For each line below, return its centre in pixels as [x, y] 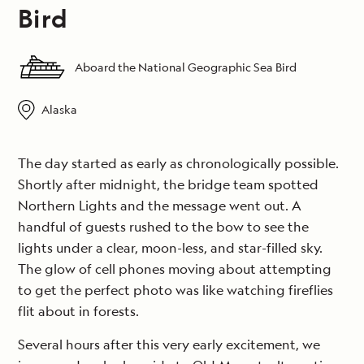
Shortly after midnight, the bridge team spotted [168, 185]
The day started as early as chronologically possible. [178, 164]
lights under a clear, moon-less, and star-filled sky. [170, 248]
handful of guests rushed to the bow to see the [163, 227]
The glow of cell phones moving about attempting [175, 269]
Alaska [59, 109]
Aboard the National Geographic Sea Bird [186, 67]
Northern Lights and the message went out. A [160, 206]
